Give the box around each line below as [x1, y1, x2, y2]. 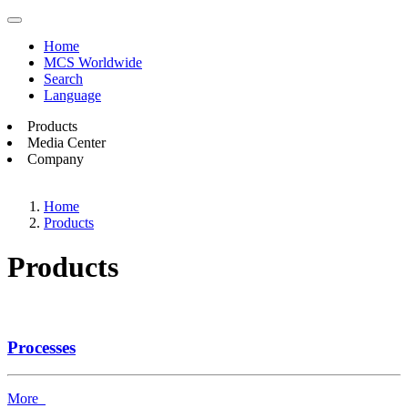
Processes [7, 337, 76, 357]
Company [27, 151, 84, 167]
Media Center [27, 135, 106, 150]
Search [44, 71, 83, 87]
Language [44, 87, 101, 103]
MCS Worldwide [44, 55, 142, 70]
